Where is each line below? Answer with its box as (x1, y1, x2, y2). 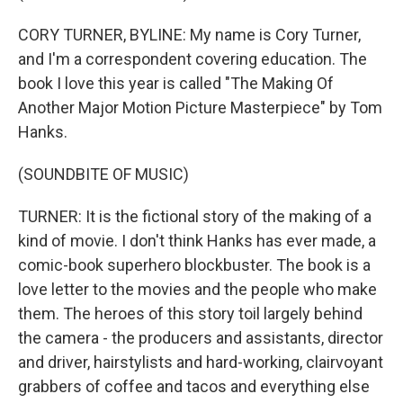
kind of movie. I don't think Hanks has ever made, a (18, 231, 376, 250)
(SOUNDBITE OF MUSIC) (18, 165, 189, 184)
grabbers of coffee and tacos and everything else (18, 377, 370, 396)
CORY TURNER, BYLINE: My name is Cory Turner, (18, 25, 361, 44)
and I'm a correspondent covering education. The (18, 49, 367, 68)
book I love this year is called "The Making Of (18, 74, 334, 93)
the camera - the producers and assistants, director (18, 328, 383, 347)
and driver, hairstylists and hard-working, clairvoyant (18, 353, 383, 372)
